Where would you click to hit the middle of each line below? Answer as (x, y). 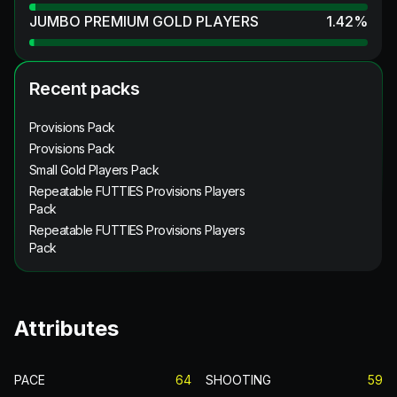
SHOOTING (238, 379)
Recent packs (85, 88)
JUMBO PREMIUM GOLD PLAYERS (144, 21)
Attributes (66, 328)
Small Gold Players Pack (94, 169)
